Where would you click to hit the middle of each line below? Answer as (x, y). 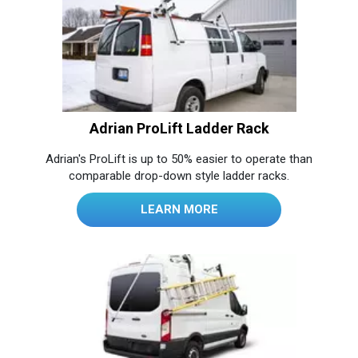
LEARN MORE (179, 209)
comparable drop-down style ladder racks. (179, 175)
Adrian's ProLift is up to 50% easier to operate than (179, 159)
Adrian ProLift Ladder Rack (179, 128)
